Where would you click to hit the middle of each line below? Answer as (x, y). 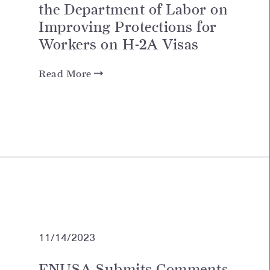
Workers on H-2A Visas (119, 44)
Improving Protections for (128, 27)
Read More (66, 74)
